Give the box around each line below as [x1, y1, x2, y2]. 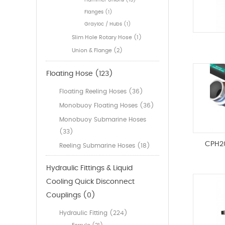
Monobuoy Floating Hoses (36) [59, 102, 154, 109]
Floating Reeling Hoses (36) [59, 88, 143, 95]
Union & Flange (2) [72, 48, 123, 54]
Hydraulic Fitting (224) [59, 210, 128, 216]
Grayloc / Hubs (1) [84, 22, 131, 27]
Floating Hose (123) [46, 70, 113, 78]
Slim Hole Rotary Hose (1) [72, 35, 142, 41]
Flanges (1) [84, 10, 113, 15]
